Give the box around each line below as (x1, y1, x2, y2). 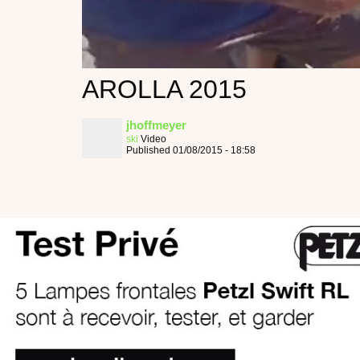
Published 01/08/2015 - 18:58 (126, 144, 256, 156)
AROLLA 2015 (82, 74, 247, 104)
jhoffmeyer (126, 117, 186, 132)
